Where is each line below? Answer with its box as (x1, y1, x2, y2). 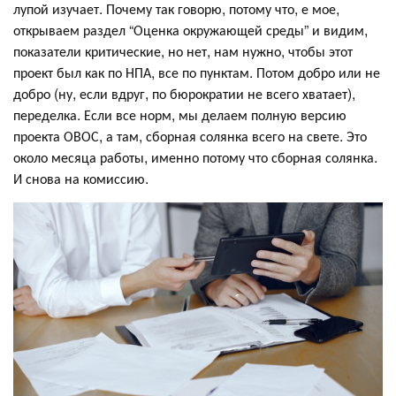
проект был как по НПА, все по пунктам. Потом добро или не (13, 62, 380, 83)
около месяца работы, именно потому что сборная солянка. (13, 147, 377, 168)
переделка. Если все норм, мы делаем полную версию (13, 104, 346, 126)
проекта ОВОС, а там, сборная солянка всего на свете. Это (13, 126, 367, 147)
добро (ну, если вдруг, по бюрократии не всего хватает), (13, 83, 355, 104)
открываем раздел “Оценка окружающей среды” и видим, (13, 19, 368, 41)
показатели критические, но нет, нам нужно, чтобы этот (13, 41, 353, 62)
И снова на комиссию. (13, 168, 148, 189)
